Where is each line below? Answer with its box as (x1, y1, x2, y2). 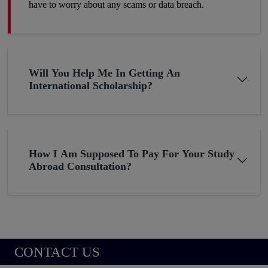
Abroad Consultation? (29, 160, 132, 172)
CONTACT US (14, 243, 100, 260)
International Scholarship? (29, 79, 153, 92)
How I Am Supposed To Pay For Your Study (29, 147, 234, 160)
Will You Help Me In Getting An (29, 66, 180, 79)
